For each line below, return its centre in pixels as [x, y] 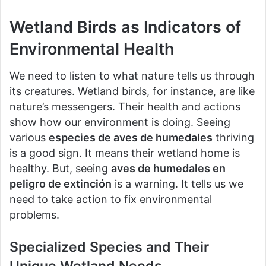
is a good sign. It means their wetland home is [125, 153]
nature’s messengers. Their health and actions [125, 106]
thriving [233, 137]
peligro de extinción [61, 183]
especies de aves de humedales [131, 137]
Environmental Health [92, 49]
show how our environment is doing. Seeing [120, 122]
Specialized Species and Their [109, 247]
